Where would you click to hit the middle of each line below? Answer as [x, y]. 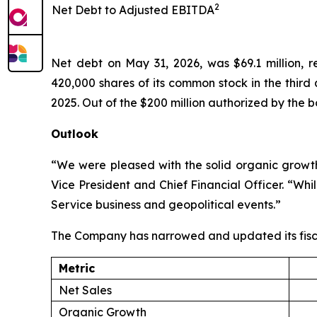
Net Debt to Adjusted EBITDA [133, 10]
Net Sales [85, 290]
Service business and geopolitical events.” [166, 204]
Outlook [75, 133]
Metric [77, 268]
